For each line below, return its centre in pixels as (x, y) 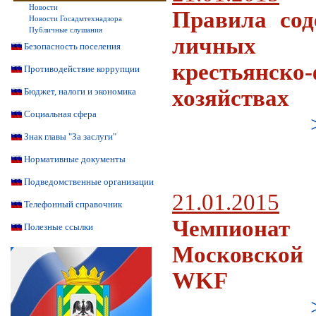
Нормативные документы (75, 159)
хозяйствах (231, 98)
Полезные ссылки (59, 227)
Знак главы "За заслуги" (70, 136)
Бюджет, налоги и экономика (80, 91)
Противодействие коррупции (82, 69)
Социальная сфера (60, 114)
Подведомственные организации (89, 182)
